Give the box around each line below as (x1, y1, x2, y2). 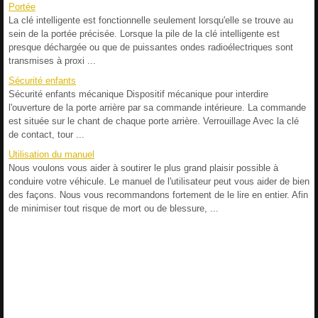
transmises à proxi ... (9, 55, 96, 66)
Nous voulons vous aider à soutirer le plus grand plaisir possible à (9, 162, 278, 173)
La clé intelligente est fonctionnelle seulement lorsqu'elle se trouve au (9, 14, 293, 26)
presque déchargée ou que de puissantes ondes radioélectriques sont (9, 41, 293, 53)
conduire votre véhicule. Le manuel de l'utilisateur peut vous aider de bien (9, 175, 309, 187)
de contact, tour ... (9, 128, 84, 140)
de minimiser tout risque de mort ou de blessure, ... (9, 202, 219, 214)
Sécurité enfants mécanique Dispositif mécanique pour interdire (9, 88, 268, 99)
